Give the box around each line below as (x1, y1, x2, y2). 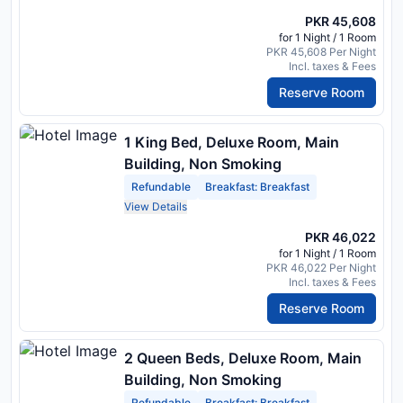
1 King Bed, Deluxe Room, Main (124, 132, 339, 151)
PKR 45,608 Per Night (266, 44, 376, 58)
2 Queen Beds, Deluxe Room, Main (124, 348, 362, 367)
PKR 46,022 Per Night (266, 260, 376, 274)
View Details (124, 199, 187, 213)
